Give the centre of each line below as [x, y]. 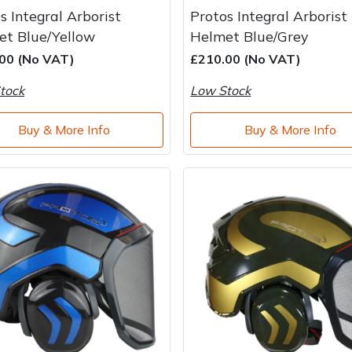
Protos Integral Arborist [269, 15]
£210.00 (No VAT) [246, 59]
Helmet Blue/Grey [249, 36]
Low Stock [221, 90]
